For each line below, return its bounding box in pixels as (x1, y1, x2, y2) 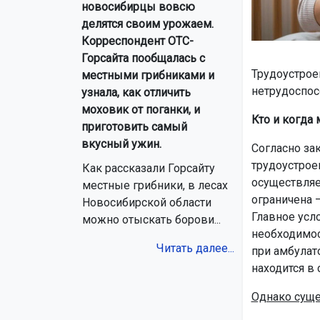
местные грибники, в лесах (82, 179, 228, 193)
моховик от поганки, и (81, 103, 200, 117)
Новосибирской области (82, 196, 211, 210)
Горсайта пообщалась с (81, 51, 205, 66)
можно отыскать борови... (82, 213, 221, 227)
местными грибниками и (81, 69, 214, 83)
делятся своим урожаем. (81, 17, 214, 31)
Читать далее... (156, 241, 234, 256)
